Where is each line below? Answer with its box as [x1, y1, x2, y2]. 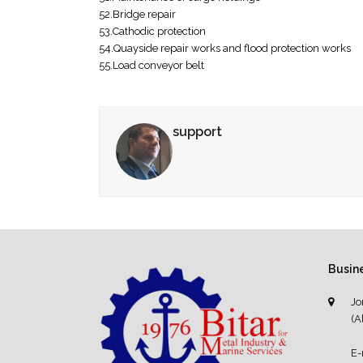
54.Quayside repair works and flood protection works [99, 42, 351, 55]
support [173, 124, 222, 140]
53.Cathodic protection [99, 25, 206, 38]
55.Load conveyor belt [99, 59, 204, 72]
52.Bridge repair [99, 8, 176, 21]
